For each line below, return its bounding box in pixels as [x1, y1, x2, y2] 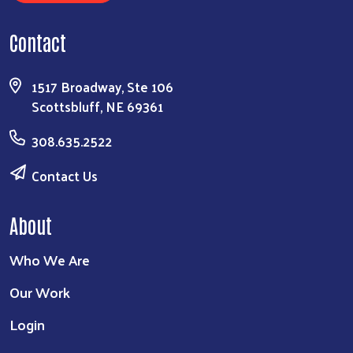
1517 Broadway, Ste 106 [32, 75, 173, 99]
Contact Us [32, 164, 98, 188]
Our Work [9, 279, 70, 306]
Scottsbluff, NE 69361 [32, 95, 163, 119]
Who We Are [9, 247, 90, 273]
